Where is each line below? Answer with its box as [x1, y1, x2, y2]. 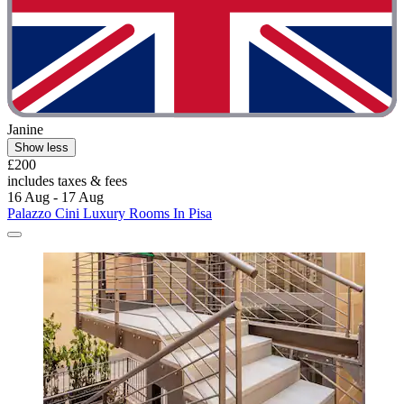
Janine [7, 122, 43, 138]
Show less [14, 141, 69, 155]
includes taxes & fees [7, 173, 127, 189]
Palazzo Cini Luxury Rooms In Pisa [7, 206, 212, 222]
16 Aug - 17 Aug [7, 189, 104, 206]
